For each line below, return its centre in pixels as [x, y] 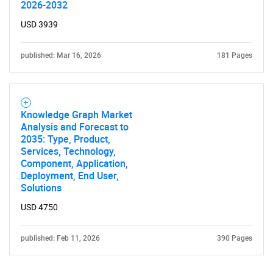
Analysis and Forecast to [75, 127]
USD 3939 [39, 24]
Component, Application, [74, 163]
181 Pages [235, 55]
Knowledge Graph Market [76, 115]
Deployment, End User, [70, 175]
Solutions [41, 188]
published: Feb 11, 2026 [60, 238]
